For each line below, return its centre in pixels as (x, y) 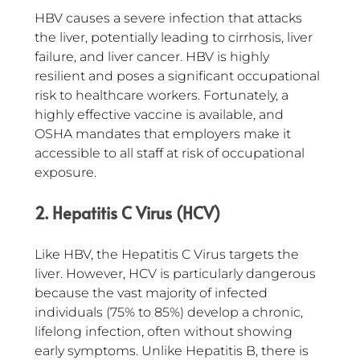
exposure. (65, 173)
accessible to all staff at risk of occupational (171, 153)
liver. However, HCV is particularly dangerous (177, 274)
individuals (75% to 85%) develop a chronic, (170, 313)
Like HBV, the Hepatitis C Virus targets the (168, 255)
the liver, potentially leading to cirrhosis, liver (175, 38)
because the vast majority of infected (153, 293)
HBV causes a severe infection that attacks (170, 18)
